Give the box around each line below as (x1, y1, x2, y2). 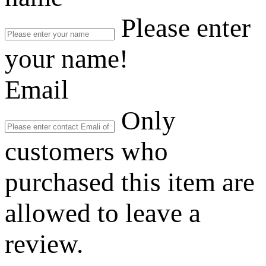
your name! (5, 44, 128, 74)
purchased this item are (5, 167, 255, 198)
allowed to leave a (5, 198, 201, 229)
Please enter (121, 13, 251, 43)
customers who (5, 137, 168, 167)
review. (5, 229, 83, 259)
